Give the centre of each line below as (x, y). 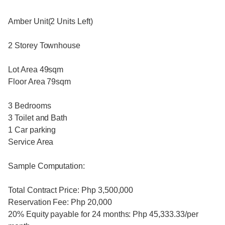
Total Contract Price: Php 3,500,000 (71, 190)
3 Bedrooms (30, 106)
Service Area (31, 142)
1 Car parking (32, 130)
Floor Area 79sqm (40, 82)
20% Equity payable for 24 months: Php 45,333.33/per (103, 214)
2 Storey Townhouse (44, 46)
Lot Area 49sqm (36, 70)
